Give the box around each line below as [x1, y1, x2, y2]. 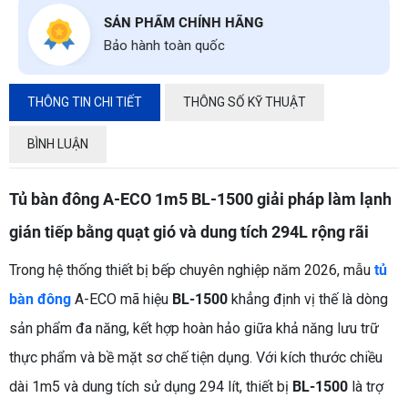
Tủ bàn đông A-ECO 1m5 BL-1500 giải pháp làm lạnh [9, 189, 392, 209]
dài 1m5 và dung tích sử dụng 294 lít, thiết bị [9, 378, 292, 396]
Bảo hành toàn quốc [104, 36, 225, 54]
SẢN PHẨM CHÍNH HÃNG [104, 14, 263, 31]
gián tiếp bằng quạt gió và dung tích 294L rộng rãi [9, 222, 369, 242]
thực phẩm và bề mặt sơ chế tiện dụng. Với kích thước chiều [9, 349, 382, 367]
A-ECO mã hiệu [71, 291, 172, 309]
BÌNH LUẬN [27, 137, 88, 152]
